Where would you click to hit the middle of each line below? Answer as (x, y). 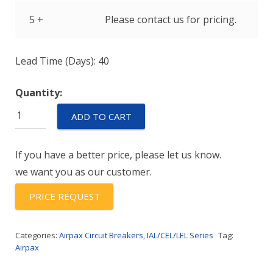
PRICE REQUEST (64, 196)
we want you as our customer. (83, 172)
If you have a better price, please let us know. (118, 155)
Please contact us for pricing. (170, 19)
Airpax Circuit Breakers (101, 235)
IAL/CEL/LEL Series (180, 235)
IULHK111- (39, 109)
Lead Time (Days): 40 (62, 61)
